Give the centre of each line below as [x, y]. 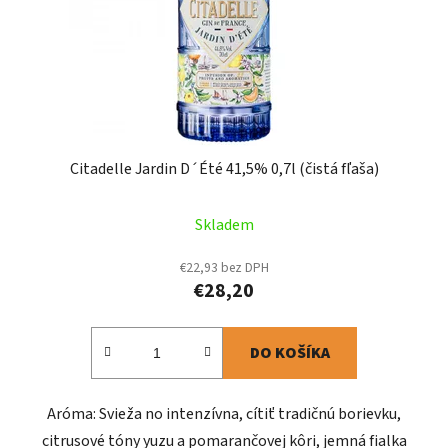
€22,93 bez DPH [224, 268]
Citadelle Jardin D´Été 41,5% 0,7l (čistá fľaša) [224, 169]
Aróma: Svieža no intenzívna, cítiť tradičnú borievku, [224, 414]
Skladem [224, 225]
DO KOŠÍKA [290, 353]
